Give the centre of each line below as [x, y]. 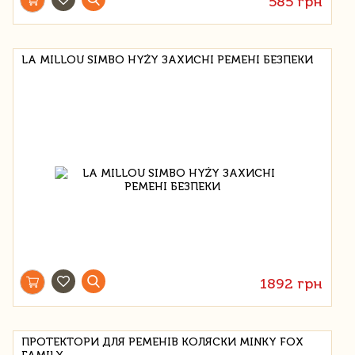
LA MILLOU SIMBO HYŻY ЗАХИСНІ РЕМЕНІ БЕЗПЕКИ [167, 59]
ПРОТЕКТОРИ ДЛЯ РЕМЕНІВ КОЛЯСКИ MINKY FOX [162, 342]
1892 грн [292, 283]
